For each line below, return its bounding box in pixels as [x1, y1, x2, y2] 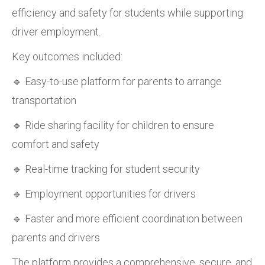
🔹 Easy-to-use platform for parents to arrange [12, 75, 222, 88]
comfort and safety [12, 138, 99, 150]
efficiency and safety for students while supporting [12, 7, 243, 19]
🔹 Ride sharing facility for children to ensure [12, 119, 214, 131]
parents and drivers [12, 231, 100, 244]
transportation [12, 94, 76, 106]
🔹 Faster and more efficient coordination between [12, 212, 243, 225]
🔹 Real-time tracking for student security [12, 163, 200, 175]
